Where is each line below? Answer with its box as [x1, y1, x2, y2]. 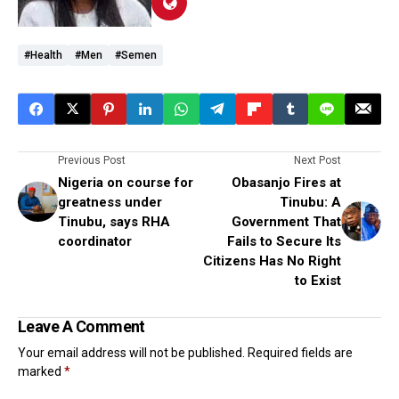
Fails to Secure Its [227, 232, 341, 249]
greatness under [58, 193, 162, 210]
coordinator [58, 232, 132, 249]
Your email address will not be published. [18, 345, 245, 360]
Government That [232, 213, 341, 230]
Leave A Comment [18, 316, 145, 336]
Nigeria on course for [58, 174, 193, 191]
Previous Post [58, 153, 126, 167]
